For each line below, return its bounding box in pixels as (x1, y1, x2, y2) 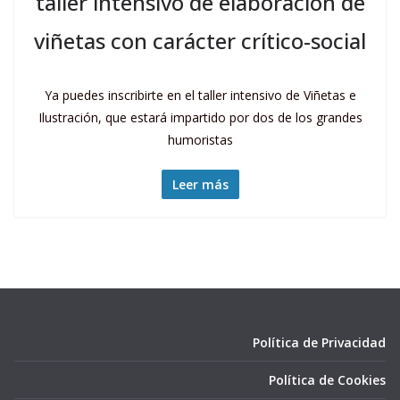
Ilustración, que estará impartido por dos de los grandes (37, 109, 362, 126)
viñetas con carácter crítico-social (34, 26, 366, 55)
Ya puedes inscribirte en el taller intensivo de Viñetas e (44, 87, 356, 104)
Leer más (171, 176, 229, 193)
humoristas (167, 131, 233, 148)
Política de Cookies (269, 371, 386, 388)
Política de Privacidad (253, 334, 386, 351)
